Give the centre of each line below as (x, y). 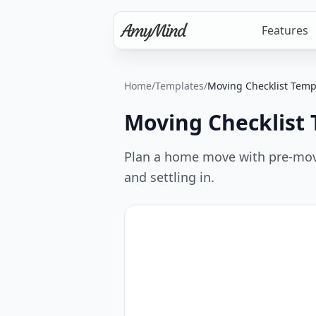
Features (285, 30)
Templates (180, 86)
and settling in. (169, 177)
